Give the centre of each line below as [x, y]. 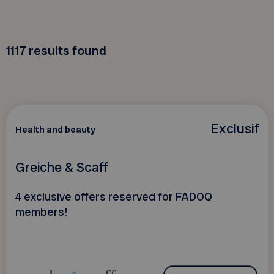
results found [67, 50]
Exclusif [235, 128]
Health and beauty [55, 129]
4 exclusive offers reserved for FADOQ [113, 197]
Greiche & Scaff [61, 168]
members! [41, 212]
